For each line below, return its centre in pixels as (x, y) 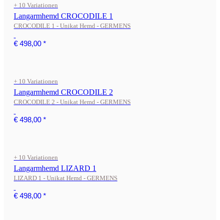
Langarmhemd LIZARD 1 (55, 168)
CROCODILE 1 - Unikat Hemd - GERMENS (72, 26)
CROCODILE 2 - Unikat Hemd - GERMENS (72, 102)
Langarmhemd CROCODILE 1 (63, 16)
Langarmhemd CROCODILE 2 (63, 92)
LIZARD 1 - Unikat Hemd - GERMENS (66, 178)
